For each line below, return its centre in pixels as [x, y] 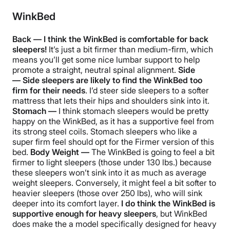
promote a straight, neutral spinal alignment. [95, 70]
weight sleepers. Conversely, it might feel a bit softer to [114, 183]
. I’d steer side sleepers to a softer [147, 91]
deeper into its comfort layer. [67, 204]
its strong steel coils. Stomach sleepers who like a [105, 132]
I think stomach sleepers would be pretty [134, 111]
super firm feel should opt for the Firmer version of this [113, 142]
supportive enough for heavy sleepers [84, 214]
